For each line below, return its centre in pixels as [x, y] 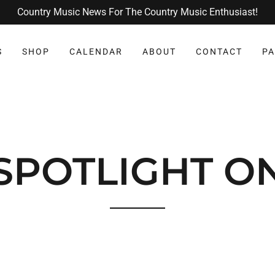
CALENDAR [96, 52]
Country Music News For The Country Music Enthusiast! [137, 12]
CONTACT [219, 52]
